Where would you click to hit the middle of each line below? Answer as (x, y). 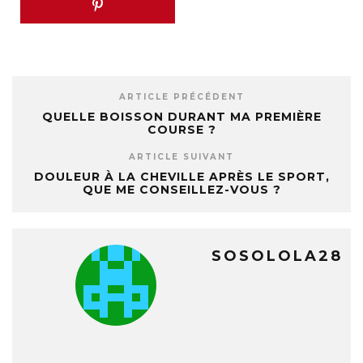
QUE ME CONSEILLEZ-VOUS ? (181, 190)
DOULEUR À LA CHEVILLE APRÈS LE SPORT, (181, 177)
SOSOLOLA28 (277, 256)
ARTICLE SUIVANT (181, 157)
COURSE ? (181, 130)
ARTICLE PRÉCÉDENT (181, 97)
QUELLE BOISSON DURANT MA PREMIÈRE (181, 117)
